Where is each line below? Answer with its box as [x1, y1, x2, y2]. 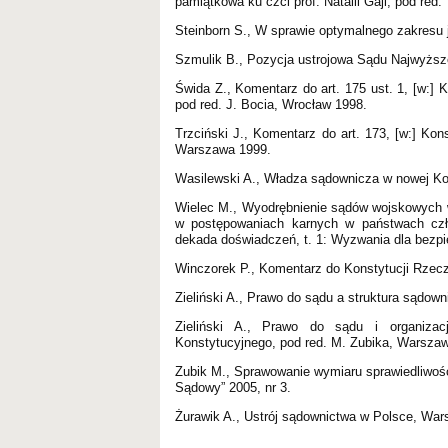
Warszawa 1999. [175, 141, 271, 157]
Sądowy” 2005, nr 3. [175, 379, 291, 395]
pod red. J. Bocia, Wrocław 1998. [175, 96, 367, 112]
